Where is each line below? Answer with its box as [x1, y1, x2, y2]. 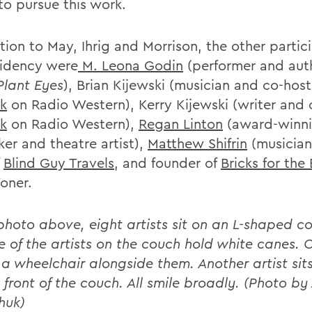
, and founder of [114, 154, 221, 171]
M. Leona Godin [78, 56, 183, 74]
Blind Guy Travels [3, 154, 114, 171]
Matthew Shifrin [148, 134, 247, 152]
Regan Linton [139, 115, 223, 132]
